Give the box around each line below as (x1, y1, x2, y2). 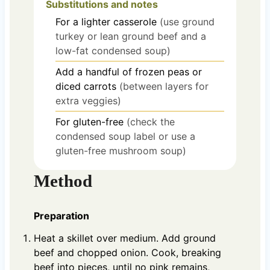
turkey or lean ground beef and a (55, 30, 206, 42)
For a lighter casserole (55, 15, 157, 28)
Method (33, 171, 92, 190)
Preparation (33, 210, 89, 222)
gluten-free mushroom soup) (55, 144, 186, 157)
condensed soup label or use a (55, 130, 195, 142)
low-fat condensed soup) (55, 44, 171, 57)
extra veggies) (55, 94, 121, 107)
